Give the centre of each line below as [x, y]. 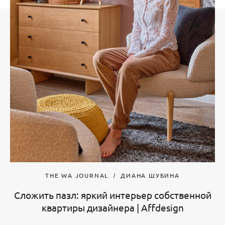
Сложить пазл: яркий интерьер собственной [113, 195]
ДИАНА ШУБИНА [150, 175]
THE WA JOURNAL [77, 175]
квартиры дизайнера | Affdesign [113, 207]
